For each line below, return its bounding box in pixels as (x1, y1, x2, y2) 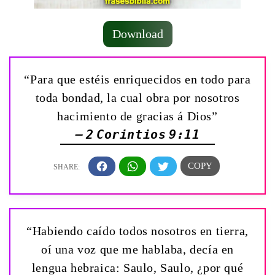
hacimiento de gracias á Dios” (57, 109, 218, 123)
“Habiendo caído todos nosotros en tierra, (26, 223, 249, 238)
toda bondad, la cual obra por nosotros (35, 91, 240, 105)
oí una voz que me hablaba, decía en (41, 242, 234, 256)
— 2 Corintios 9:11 (75, 127, 200, 142)
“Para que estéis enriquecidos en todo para (24, 72, 251, 87)
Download (112, 27, 163, 41)
